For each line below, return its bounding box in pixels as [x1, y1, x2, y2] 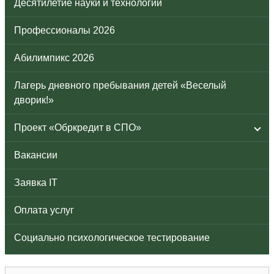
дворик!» [14, 94, 54, 105]
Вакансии [14, 149, 57, 160]
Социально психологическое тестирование [14, 232, 210, 243]
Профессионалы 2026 [14, 24, 115, 35]
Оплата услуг [14, 204, 74, 215]
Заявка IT [14, 177, 57, 188]
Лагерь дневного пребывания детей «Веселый [14, 80, 226, 91]
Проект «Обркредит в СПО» [14, 122, 141, 133]
